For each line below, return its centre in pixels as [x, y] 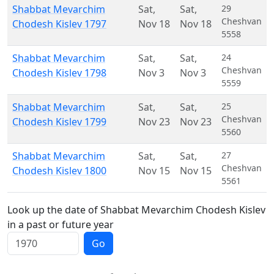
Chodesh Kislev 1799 [59, 122]
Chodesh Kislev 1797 [59, 24]
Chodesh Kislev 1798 [59, 73]
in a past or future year [61, 224]
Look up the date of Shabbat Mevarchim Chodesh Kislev [136, 210]
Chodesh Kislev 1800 [59, 171]
